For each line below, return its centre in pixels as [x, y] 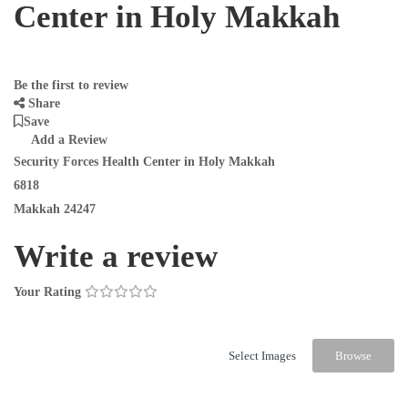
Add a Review [68, 140]
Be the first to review [71, 86]
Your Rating [47, 292]
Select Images [262, 356]
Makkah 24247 [55, 209]
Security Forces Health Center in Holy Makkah [144, 162]
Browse [353, 356]
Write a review [120, 257]
